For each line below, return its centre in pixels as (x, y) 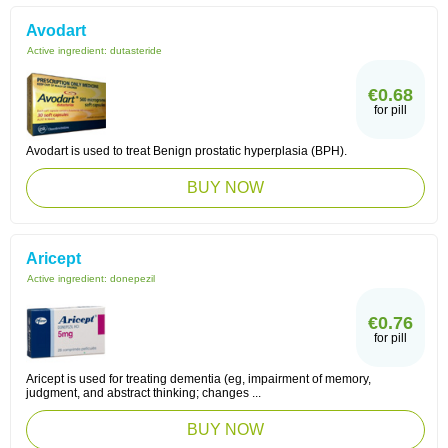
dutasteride (136, 50)
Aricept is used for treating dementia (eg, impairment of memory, (198, 379)
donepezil (132, 278)
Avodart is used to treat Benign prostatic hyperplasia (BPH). (186, 151)
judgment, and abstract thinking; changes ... (143, 393)
